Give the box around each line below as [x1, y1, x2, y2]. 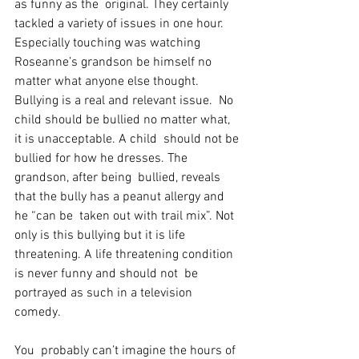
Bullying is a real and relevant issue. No [14, 93, 236, 109]
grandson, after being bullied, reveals [14, 170, 224, 186]
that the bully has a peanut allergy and [14, 189, 228, 205]
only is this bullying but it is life [14, 228, 192, 244]
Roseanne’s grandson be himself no [14, 54, 218, 71]
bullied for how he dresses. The [14, 151, 191, 167]
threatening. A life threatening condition [14, 247, 236, 263]
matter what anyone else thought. [14, 74, 202, 90]
